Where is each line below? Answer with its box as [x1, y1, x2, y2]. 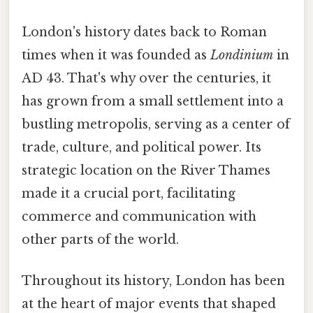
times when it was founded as [22, 47, 210, 63]
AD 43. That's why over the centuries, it [22, 70, 271, 86]
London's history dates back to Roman [22, 24, 267, 40]
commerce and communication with [22, 208, 256, 224]
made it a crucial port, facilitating [22, 185, 235, 201]
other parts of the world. [22, 231, 179, 247]
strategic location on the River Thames [22, 162, 270, 178]
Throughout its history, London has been [22, 273, 285, 289]
